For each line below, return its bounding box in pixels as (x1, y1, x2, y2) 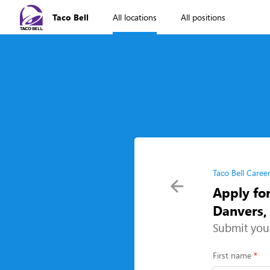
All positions (181, 11, 226, 23)
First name (213, 250, 251, 261)
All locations (113, 11, 157, 23)
